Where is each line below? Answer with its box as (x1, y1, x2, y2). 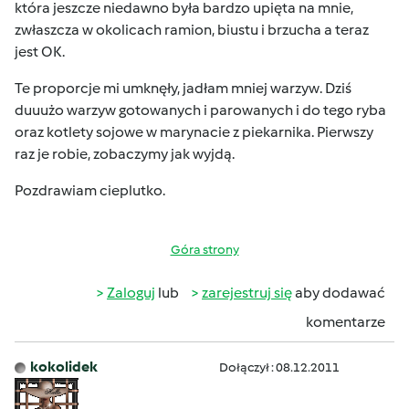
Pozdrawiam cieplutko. (15, 182, 165, 199)
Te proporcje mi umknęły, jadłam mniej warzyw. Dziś (15, 79, 351, 97)
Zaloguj (107, 284, 155, 301)
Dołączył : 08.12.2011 (219, 360, 340, 375)
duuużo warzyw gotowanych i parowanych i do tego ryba (15, 101, 386, 119)
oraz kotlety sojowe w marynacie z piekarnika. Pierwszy (15, 123, 373, 141)
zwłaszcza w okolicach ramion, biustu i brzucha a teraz (15, 21, 369, 38)
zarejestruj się (202, 284, 292, 301)
